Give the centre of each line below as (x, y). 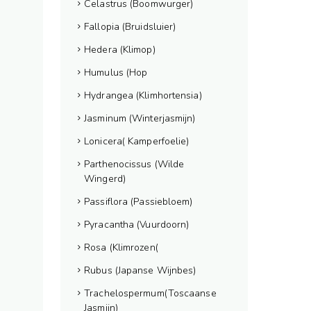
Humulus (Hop (116, 73)
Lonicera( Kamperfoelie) (137, 141)
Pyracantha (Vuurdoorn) (137, 225)
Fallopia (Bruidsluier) (130, 27)
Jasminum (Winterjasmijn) (140, 118)
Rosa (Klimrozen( (121, 247)
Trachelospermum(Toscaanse (150, 293)
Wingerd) (105, 179)
